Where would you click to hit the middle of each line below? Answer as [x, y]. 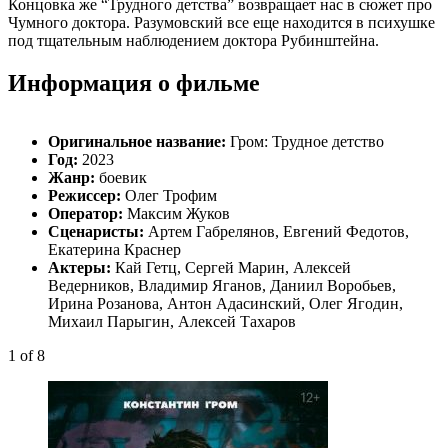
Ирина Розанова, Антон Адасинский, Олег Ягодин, [225, 304]
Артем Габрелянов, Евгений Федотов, [276, 232]
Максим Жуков [176, 214]
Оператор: [85, 214]
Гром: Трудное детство [305, 142]
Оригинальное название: [137, 142]
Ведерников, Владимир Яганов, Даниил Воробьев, [222, 286]
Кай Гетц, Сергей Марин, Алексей [231, 268]
